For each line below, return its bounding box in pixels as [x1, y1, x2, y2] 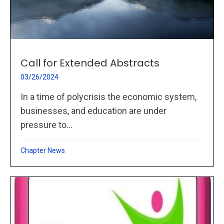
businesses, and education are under [20, 105, 166, 116]
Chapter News [20, 146, 65, 155]
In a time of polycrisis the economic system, [20, 91, 196, 102]
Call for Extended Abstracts [20, 56, 159, 70]
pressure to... [20, 119, 72, 130]
